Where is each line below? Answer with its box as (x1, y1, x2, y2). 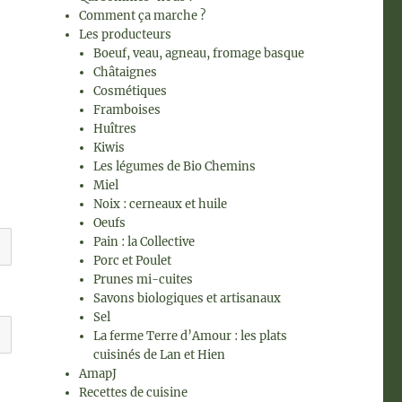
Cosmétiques (93, 83, 168, 99)
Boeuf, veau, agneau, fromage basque (93, 46, 305, 61)
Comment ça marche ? (79, 8, 206, 23)
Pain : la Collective (93, 234, 196, 249)
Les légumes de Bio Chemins (93, 159, 257, 174)
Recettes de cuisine (79, 385, 188, 400)
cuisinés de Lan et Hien (93, 347, 226, 363)
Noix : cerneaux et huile (93, 197, 228, 212)
